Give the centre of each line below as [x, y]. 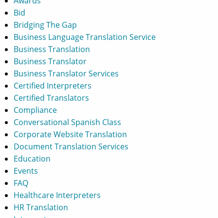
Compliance [35, 110]
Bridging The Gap [45, 25]
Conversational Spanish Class [67, 122]
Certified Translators [51, 98]
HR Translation [41, 207]
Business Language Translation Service [85, 37]
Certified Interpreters [53, 85]
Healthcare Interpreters [57, 195]
